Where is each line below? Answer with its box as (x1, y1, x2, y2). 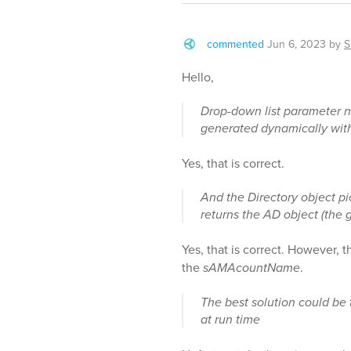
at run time (201, 310, 260, 328)
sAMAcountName (203, 259, 300, 277)
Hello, (182, 68, 214, 85)
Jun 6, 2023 (267, 36, 326, 52)
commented (207, 36, 264, 52)
